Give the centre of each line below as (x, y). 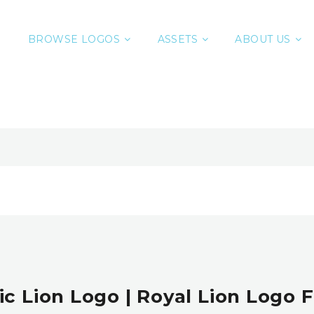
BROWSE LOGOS (74, 39)
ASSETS (178, 39)
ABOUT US (263, 39)
